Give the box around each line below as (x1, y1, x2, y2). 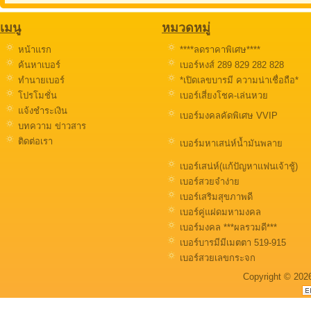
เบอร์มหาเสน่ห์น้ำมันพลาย (177, 138, 283, 149)
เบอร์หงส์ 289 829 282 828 (177, 60, 284, 70)
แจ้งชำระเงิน (15, 106, 67, 116)
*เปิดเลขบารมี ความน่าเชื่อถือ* (177, 75, 299, 85)
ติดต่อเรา (15, 136, 53, 146)
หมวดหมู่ (162, 21, 210, 35)
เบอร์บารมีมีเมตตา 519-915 (177, 237, 286, 248)
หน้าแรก (15, 44, 51, 55)
